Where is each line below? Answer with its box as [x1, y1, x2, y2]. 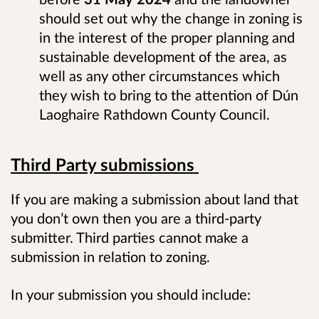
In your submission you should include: [11, 285, 254, 303]
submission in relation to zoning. [11, 247, 217, 265]
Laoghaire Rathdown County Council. [39, 105, 277, 123]
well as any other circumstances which [39, 67, 280, 85]
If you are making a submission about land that [11, 189, 298, 207]
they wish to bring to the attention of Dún [39, 86, 298, 104]
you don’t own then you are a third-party [11, 209, 261, 226]
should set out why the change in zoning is [39, 9, 303, 27]
